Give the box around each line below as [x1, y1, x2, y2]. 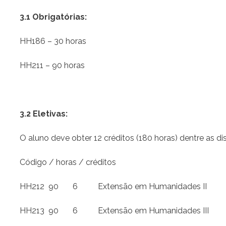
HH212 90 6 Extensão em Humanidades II [20, 182, 207, 192]
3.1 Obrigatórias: [20, 12, 87, 22]
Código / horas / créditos [20, 157, 116, 167]
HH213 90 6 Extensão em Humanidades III [20, 206, 209, 216]
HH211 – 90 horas [20, 61, 85, 71]
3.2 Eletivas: [20, 109, 68, 119]
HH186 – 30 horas [20, 36, 86, 46]
